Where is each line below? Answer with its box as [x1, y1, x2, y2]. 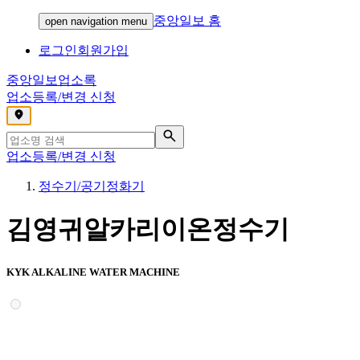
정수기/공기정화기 [39, 179, 145, 193]
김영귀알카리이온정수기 [6, 215, 289, 244]
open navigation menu [45, 15, 147, 27]
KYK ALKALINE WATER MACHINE [6, 265, 180, 278]
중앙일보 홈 [153, 14, 221, 27]
